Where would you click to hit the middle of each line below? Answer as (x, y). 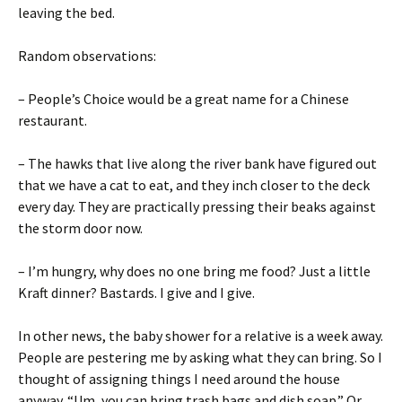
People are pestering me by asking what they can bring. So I (200, 358)
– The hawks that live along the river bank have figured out (197, 164)
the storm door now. (80, 228)
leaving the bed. (66, 13)
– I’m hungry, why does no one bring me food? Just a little (194, 271)
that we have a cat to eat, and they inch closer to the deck (194, 185)
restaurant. (52, 121)
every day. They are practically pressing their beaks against (197, 207)
